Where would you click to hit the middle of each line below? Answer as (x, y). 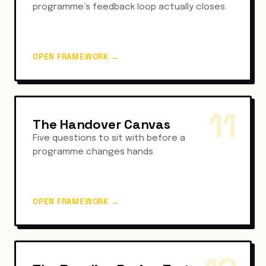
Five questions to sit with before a (109, 138)
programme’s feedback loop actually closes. (130, 7)
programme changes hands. (94, 152)
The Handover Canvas (102, 124)
